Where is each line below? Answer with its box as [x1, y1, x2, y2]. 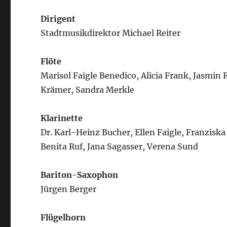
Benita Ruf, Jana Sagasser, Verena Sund [41, 141, 199, 152]
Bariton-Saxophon [41, 169, 119, 180]
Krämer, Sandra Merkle [41, 84, 135, 95]
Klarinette [41, 112, 83, 123]
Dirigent [41, 13, 76, 24]
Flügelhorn [41, 212, 86, 222]
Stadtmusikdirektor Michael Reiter [41, 27, 181, 38]
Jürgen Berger [41, 183, 97, 194]
